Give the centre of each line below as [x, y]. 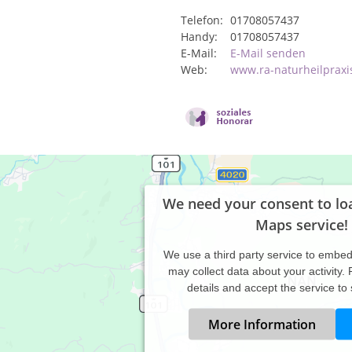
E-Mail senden [268, 53]
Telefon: [202, 20]
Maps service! [302, 224]
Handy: [199, 37]
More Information [262, 324]
